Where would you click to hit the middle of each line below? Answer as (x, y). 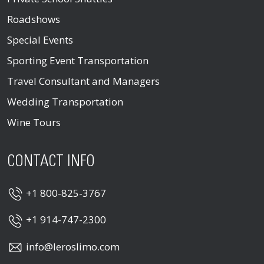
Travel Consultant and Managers (83, 81)
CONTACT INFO (51, 162)
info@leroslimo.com (73, 246)
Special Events (40, 39)
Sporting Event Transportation (78, 60)
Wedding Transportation (65, 101)
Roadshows (34, 19)
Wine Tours (34, 122)
